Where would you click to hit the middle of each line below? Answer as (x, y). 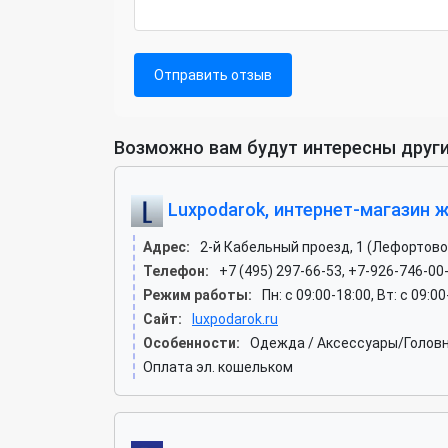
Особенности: (191, 342)
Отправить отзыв (213, 74)
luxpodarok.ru (235, 318)
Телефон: (176, 270)
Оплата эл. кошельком (218, 366)
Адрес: (166, 246)
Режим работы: (197, 294)
